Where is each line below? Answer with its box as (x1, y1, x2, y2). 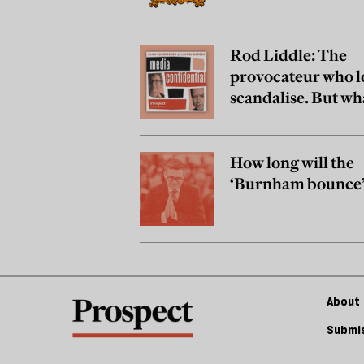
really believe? (230, 109, 331, 129)
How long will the (230, 153, 354, 173)
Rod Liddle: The (230, 45, 347, 66)
